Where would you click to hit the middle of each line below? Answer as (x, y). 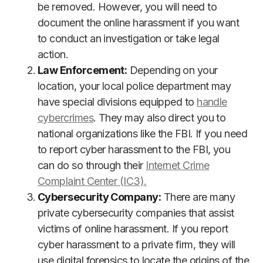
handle (212, 102)
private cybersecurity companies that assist (136, 213)
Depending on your (172, 70)
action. (53, 55)
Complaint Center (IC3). (92, 181)
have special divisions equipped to (117, 102)
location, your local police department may (134, 86)
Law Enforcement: (82, 70)
